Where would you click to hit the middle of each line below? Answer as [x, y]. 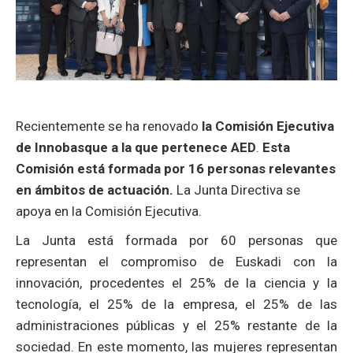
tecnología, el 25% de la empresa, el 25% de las [176, 304]
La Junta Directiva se [238, 190]
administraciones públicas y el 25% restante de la [176, 325]
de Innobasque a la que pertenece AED [136, 147]
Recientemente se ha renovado [109, 126]
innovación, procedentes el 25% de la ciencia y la [176, 283]
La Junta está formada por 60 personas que [176, 240]
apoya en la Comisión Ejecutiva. [109, 211]
